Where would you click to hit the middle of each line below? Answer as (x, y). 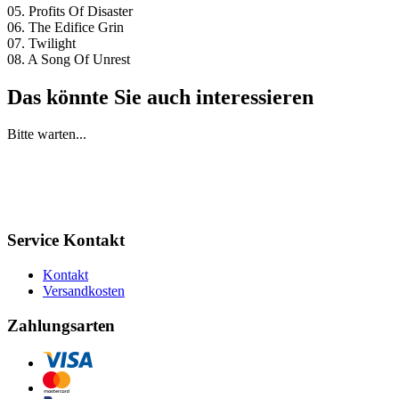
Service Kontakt (66, 240)
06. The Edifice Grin (65, 27)
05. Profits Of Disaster (70, 11)
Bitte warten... (47, 134)
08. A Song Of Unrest (69, 59)
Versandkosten (84, 290)
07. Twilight (41, 43)
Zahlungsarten (61, 325)
